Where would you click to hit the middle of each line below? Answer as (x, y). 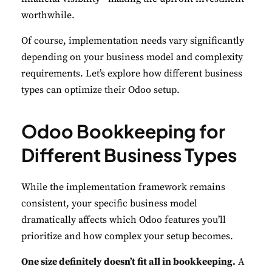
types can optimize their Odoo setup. (100, 90)
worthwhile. (48, 15)
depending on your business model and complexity (132, 57)
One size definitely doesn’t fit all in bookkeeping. (128, 261)
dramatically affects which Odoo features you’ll (124, 219)
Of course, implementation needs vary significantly (133, 40)
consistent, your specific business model (109, 203)
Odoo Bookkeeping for (123, 131)
